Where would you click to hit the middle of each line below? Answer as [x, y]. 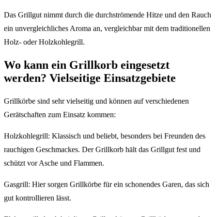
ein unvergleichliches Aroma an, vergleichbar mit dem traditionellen [107, 29]
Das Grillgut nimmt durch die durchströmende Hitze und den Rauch [108, 15]
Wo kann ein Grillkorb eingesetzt [87, 65]
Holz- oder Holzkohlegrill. [44, 42]
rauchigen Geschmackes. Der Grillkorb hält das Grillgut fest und [102, 149]
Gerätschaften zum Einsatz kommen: [60, 114]
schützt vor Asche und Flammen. [54, 163]
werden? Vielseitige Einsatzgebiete [90, 78]
